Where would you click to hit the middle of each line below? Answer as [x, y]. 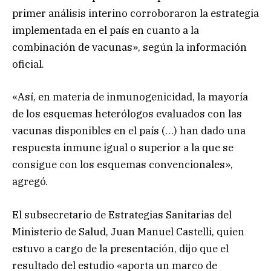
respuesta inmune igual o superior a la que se [123, 148]
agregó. [30, 182]
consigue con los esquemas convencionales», [122, 165]
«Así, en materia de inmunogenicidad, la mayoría [130, 97]
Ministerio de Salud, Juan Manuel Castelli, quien [128, 231]
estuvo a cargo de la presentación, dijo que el [120, 248]
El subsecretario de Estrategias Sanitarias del [122, 214]
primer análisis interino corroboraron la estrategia [135, 14]
